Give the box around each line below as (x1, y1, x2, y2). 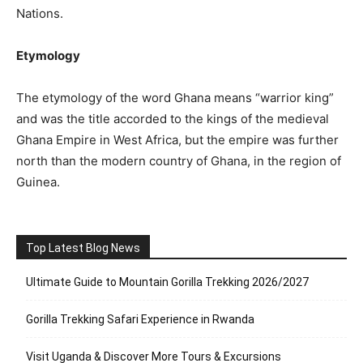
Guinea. (16, 174, 60, 190)
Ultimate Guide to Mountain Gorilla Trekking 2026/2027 (26, 275, 309, 288)
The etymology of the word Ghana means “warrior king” (16, 90, 334, 105)
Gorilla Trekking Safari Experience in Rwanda (26, 313, 254, 326)
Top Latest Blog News (26, 241, 140, 254)
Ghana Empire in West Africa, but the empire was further (16, 132, 339, 147)
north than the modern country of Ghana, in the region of (16, 153, 341, 169)
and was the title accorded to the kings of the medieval (16, 111, 329, 126)
